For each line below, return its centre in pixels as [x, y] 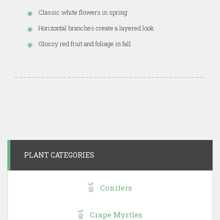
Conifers [116, 187]
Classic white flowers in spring [83, 12]
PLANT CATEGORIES [59, 155]
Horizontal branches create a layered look [96, 28]
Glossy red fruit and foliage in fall [85, 43]
